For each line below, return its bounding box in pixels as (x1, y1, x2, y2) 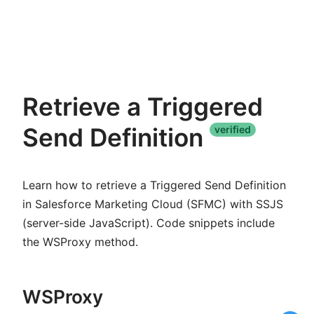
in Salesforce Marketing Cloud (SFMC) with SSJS (22, 197, 283, 212)
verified (214, 123, 251, 136)
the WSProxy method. (22, 235, 138, 250)
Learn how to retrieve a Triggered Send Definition (22, 178, 286, 193)
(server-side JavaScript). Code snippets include (22, 216, 275, 231)
